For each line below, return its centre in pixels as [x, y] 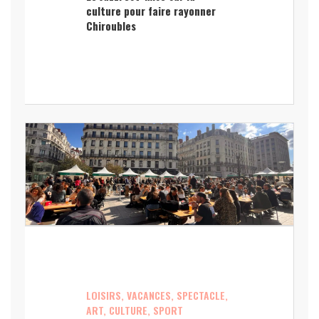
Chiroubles [111, 26]
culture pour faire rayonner [151, 11]
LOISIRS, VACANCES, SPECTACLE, [157, 296]
